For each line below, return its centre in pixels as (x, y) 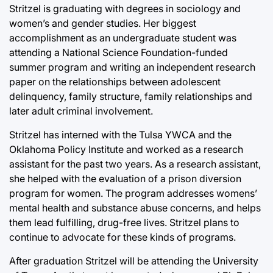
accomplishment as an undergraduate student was (123, 37)
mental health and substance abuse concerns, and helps (135, 207)
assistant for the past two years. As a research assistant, (135, 164)
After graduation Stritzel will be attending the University (134, 261)
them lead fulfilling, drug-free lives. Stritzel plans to (124, 222)
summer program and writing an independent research (132, 67)
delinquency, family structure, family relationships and (131, 96)
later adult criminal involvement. (81, 111)
